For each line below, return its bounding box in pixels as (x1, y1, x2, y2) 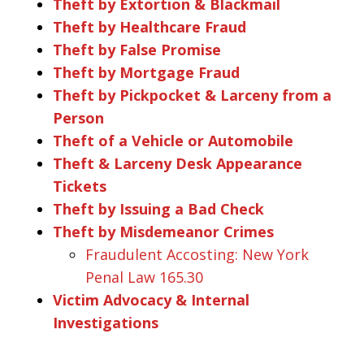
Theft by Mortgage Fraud (53, 62, 240, 82)
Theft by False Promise (53, 39, 221, 59)
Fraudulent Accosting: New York (85, 244, 309, 264)
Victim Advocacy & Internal (53, 289, 249, 310)
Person (53, 107, 104, 128)
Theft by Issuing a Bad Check (53, 198, 264, 219)
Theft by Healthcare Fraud (53, 16, 246, 37)
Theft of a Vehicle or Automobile (53, 130, 293, 150)
